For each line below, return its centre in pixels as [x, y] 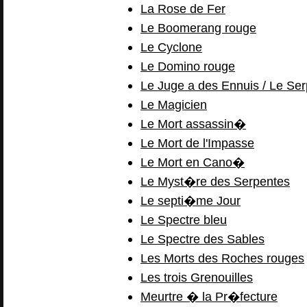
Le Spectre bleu [184, 220]
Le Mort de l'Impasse [197, 143]
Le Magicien [174, 105]
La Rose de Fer [183, 9]
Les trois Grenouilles [197, 277]
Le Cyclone [171, 47]
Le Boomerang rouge [198, 28]
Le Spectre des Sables [202, 239]
